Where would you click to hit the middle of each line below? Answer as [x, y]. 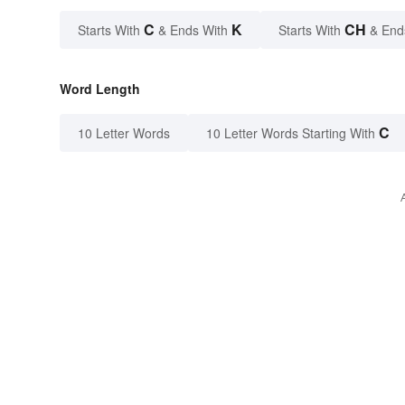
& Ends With [193, 30]
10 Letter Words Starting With [291, 133]
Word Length [100, 89]
